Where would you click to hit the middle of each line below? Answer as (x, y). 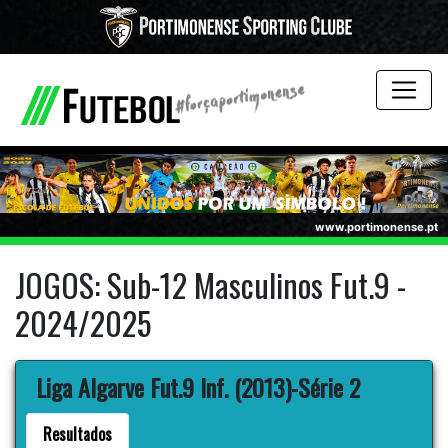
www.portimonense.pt (376, 227)
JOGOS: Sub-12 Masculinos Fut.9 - (210, 285)
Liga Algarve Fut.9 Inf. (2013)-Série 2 (198, 387)
